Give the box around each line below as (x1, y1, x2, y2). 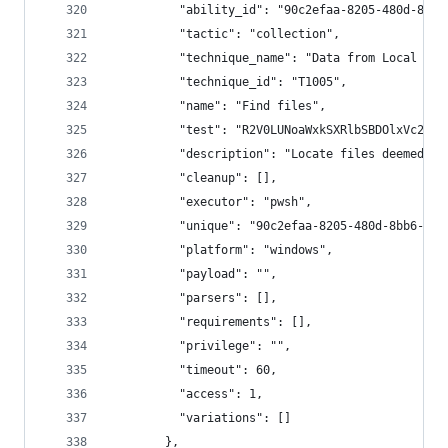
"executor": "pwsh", (109, 195, 312, 209)
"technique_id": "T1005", (109, 75, 347, 89)
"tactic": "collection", (109, 27, 340, 41)
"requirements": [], (109, 315, 312, 329)
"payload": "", (109, 267, 277, 281)
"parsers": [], (109, 291, 277, 305)
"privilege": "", (109, 339, 291, 353)
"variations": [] (109, 411, 291, 425)
